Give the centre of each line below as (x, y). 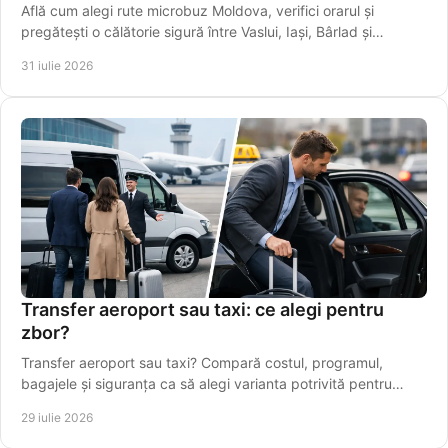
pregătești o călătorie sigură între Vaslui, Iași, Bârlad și (196, 31)
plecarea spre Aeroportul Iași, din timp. (147, 404)
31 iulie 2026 (57, 65)
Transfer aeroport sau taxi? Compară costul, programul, (202, 362)
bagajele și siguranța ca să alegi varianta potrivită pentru (206, 383)
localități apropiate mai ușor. (112, 52)
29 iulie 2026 (57, 417)
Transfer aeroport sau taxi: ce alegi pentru (202, 309)
